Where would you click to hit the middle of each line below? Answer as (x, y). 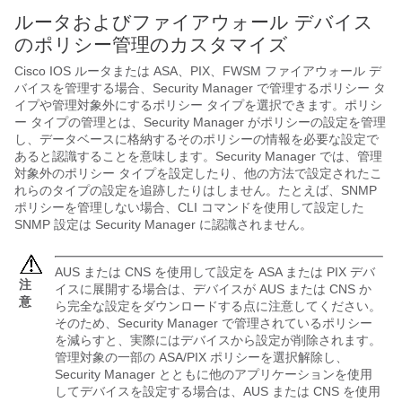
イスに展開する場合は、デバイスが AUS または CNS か (213, 288)
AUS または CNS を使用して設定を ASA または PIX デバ (215, 271)
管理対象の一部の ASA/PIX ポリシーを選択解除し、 (201, 357)
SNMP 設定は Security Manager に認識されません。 (163, 224)
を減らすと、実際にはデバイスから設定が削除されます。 (218, 340)
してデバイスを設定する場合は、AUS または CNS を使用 (218, 391)
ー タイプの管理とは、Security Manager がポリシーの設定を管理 (200, 122)
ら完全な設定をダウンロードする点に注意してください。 (218, 306)
